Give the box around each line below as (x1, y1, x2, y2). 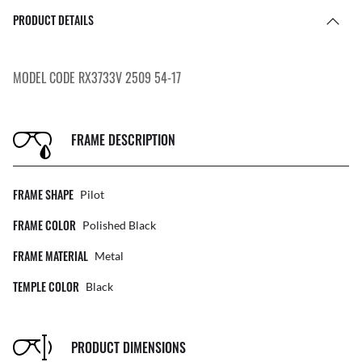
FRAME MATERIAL (13, 247, 88, 265)
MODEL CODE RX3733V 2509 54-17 (13, 68, 181, 88)
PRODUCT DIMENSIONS (71, 337, 186, 357)
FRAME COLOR (13, 217, 76, 234)
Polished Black (82, 218, 156, 233)
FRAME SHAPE (13, 186, 74, 204)
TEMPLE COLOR (13, 278, 79, 296)
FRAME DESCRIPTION (71, 129, 175, 149)
